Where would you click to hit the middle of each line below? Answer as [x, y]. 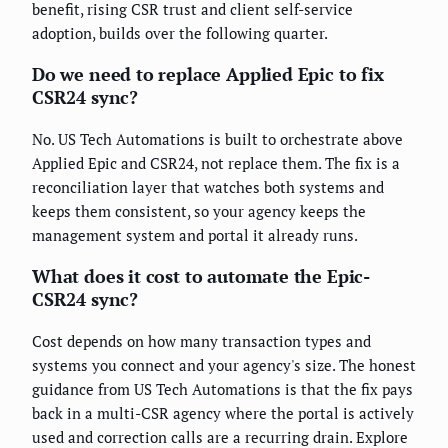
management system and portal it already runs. [195, 235]
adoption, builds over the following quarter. [180, 33]
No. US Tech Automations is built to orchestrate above [217, 139]
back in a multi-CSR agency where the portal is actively [223, 413]
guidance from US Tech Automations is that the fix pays [222, 389]
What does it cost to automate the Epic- [201, 276]
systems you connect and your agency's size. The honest [224, 365]
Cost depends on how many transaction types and [201, 341]
